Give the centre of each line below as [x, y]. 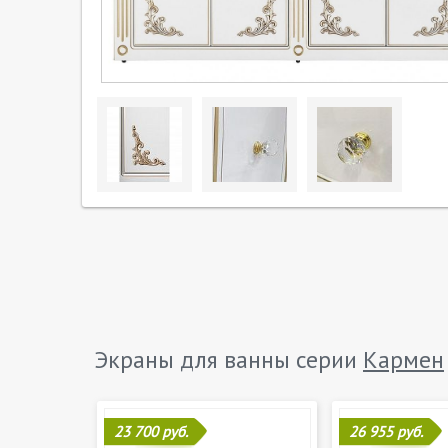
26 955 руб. [386, 431]
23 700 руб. [151, 431]
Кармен [403, 359]
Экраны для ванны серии [228, 359]
